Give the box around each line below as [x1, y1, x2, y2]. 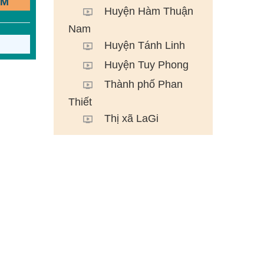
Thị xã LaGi [104, 113, 159, 125]
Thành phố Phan [104, 78, 183, 91]
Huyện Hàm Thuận [104, 5, 193, 18]
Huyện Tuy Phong [104, 59, 189, 71]
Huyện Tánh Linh [104, 39, 185, 52]
